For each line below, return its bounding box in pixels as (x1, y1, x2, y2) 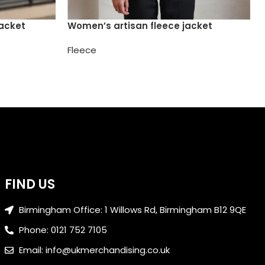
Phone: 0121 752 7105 (19, 223, 108, 236)
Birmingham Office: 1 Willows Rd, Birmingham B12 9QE (19, 203, 247, 216)
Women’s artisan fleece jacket (67, 20, 213, 33)
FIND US (5, 174, 56, 193)
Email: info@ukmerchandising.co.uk (19, 243, 170, 256)
